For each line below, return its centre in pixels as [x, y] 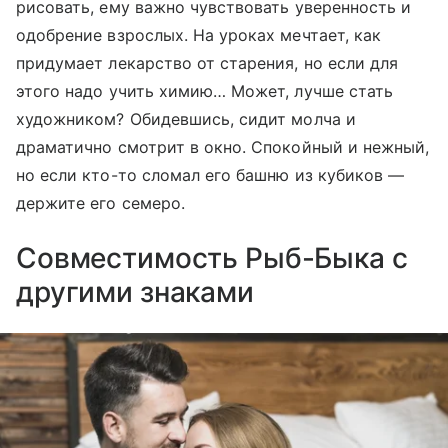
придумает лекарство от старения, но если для [207, 62]
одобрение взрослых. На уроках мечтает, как [199, 34]
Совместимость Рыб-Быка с [212, 257]
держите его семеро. [113, 202]
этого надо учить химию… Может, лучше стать [205, 90]
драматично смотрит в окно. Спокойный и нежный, [223, 146]
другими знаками [135, 291]
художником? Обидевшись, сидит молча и [186, 118]
